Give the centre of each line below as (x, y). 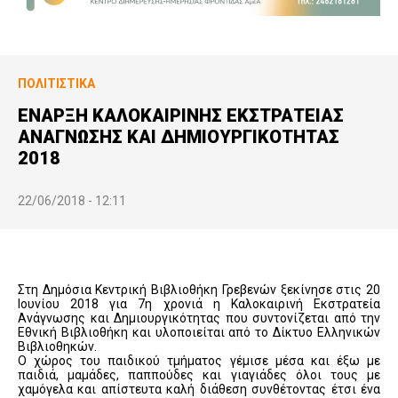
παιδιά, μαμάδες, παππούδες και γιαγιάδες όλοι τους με (199, 374)
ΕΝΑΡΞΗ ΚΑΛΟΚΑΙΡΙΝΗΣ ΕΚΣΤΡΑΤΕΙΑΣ (181, 115)
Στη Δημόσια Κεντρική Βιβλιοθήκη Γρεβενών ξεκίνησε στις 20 (199, 289)
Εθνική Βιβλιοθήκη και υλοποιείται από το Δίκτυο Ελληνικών (199, 332)
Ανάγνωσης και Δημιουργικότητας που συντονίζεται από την (199, 318)
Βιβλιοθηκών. (57, 346)
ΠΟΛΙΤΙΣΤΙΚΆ (56, 83)
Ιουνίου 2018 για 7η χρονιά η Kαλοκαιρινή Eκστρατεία (199, 303)
